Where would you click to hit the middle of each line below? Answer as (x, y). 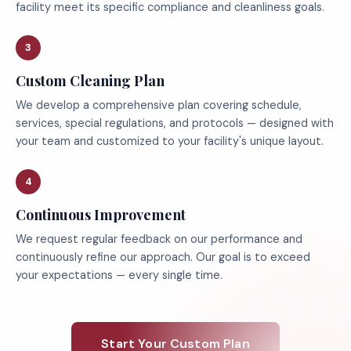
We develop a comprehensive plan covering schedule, (159, 105)
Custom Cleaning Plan (90, 81)
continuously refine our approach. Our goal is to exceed (163, 257)
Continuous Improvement (101, 215)
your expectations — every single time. (119, 275)
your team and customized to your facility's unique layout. (170, 141)
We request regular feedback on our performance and (159, 239)
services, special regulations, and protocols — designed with (175, 123)
